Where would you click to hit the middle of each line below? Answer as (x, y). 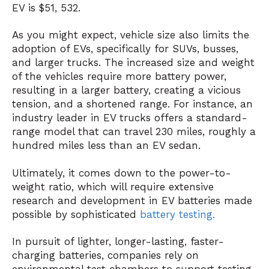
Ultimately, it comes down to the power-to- (122, 173)
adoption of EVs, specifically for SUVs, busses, (125, 49)
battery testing (176, 214)
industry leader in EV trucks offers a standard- (130, 118)
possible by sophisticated (76, 214)
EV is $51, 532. (48, 8)
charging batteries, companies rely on (105, 255)
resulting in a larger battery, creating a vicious (126, 90)
